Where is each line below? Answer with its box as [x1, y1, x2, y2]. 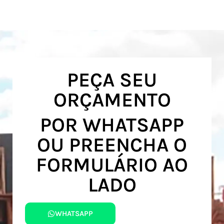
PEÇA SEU [67, 68, 157, 91]
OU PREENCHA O [37, 133, 187, 156]
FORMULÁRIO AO [36, 153, 188, 176]
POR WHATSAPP [40, 113, 184, 136]
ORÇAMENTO [53, 88, 171, 111]
